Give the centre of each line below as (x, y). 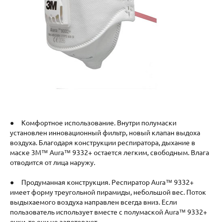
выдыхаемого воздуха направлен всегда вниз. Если (93, 202)
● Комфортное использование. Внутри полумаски (93, 123)
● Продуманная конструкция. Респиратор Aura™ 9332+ (102, 182)
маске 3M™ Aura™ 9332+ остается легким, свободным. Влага (110, 152)
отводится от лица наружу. (53, 162)
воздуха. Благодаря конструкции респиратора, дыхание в (103, 142)
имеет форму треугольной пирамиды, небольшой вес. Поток (108, 192)
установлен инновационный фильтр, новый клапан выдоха (105, 133)
